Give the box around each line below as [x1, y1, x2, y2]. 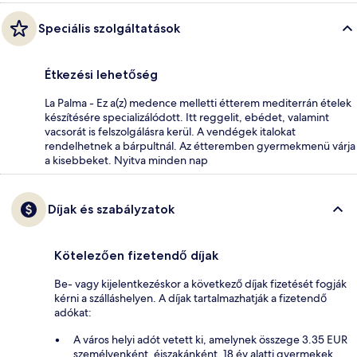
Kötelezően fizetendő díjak [54, 247, 218, 263]
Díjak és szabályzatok [48, 201, 175, 217]
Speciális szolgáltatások [38, 20, 180, 36]
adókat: [54, 304, 92, 320]
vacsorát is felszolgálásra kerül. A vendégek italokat [45, 124, 296, 139]
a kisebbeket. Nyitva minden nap [45, 152, 208, 167]
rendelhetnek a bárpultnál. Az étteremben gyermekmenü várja [45, 138, 355, 153]
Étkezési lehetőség [45, 66, 158, 82]
